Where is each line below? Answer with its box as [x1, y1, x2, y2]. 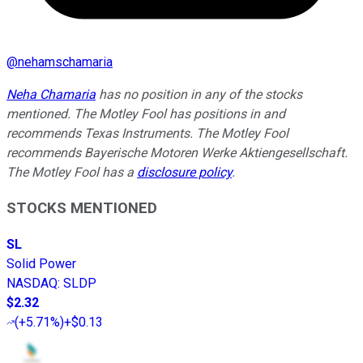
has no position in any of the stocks [96, 86, 302, 102]
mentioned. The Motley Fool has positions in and [6, 105, 285, 122]
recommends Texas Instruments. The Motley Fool [6, 125, 288, 141]
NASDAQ [6, 275, 58, 292]
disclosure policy [137, 164, 232, 180]
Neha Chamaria [6, 86, 96, 102]
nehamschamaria [18, 53, 113, 70]
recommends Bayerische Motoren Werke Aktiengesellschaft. [6, 144, 348, 160]
